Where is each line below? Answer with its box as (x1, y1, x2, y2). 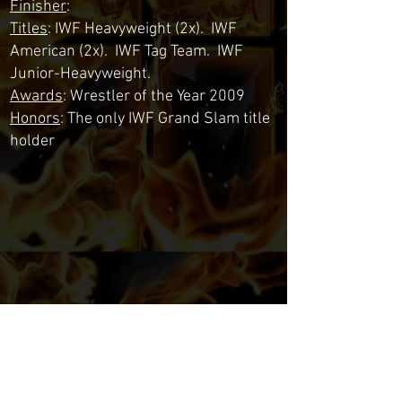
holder (10, 132, 55, 151)
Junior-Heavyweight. (10, 65, 151, 83)
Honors (10, 109, 60, 128)
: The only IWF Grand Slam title (60, 109, 270, 128)
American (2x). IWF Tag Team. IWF (10, 42, 243, 61)
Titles (10, 20, 48, 39)
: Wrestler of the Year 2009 (63, 87, 245, 106)
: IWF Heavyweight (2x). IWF (48, 20, 237, 39)
